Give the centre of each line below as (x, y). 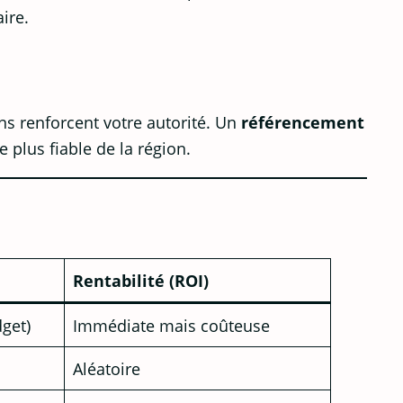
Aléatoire (107, 369)
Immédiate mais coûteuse (172, 326)
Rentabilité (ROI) (141, 281)
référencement (303, 121)
